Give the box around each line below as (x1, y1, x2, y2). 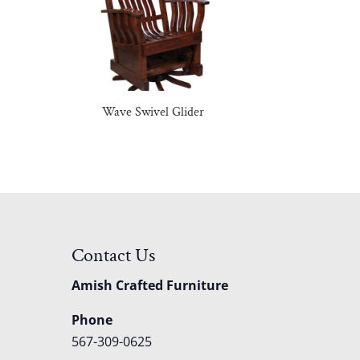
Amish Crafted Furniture (72, 276, 229, 295)
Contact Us (72, 243, 156, 268)
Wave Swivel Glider (102, 103, 205, 121)
